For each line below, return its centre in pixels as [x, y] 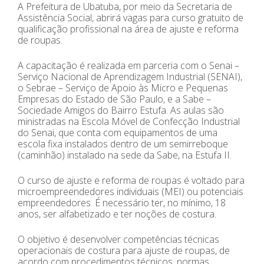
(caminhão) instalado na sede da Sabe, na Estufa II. [125, 155]
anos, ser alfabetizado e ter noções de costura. [117, 214]
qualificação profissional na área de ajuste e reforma [128, 29]
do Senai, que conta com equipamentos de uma [118, 132]
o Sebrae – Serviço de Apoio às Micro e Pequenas [123, 88]
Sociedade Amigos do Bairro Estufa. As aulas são [121, 110]
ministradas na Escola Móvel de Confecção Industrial [129, 121]
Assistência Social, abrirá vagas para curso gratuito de [131, 17]
